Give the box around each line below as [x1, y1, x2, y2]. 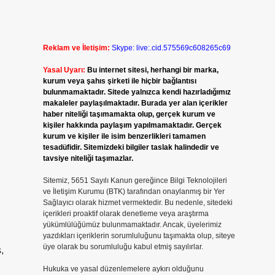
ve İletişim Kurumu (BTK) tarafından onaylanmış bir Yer [42, 187, 225, 196]
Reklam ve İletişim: [42, 44, 110, 52]
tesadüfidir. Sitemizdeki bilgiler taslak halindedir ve [42, 143, 219, 152]
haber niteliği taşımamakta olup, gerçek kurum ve [42, 110, 215, 118]
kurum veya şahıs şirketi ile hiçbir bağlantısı [42, 77, 196, 85]
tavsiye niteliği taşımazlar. [42, 154, 133, 163]
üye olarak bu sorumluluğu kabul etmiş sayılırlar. [42, 242, 203, 251]
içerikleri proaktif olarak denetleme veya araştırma [42, 209, 209, 218]
